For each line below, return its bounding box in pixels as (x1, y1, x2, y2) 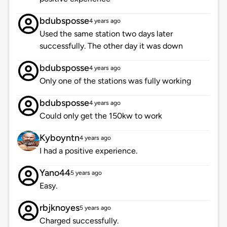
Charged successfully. (39, 216, 119, 226)
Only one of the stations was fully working (39, 76, 191, 86)
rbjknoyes (39, 202, 80, 214)
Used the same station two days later (39, 29, 173, 39)
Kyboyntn (39, 132, 80, 144)
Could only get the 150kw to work (39, 111, 162, 121)
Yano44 (39, 167, 70, 179)
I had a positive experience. (39, 146, 137, 156)
